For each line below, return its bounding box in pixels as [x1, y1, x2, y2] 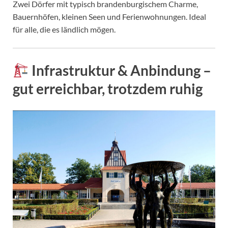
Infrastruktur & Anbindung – [28, 61, 211, 79]
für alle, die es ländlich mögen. [13, 24, 116, 34]
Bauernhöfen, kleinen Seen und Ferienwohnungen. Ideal [13, 11, 206, 21]
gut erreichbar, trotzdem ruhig [13, 79, 203, 97]
